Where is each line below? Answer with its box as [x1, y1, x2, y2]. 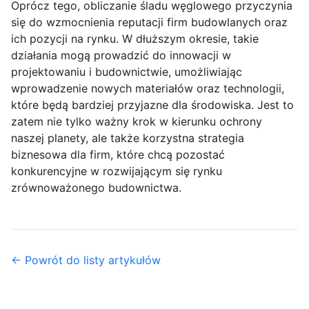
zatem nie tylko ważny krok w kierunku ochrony [11, 114, 262, 129]
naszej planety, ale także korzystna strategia [11, 131, 244, 146]
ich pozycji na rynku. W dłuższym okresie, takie [11, 32, 259, 46]
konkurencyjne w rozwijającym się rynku [11, 164, 222, 179]
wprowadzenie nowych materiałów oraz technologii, [11, 81, 284, 96]
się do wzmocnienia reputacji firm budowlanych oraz [11, 15, 288, 30]
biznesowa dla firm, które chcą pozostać [11, 148, 225, 162]
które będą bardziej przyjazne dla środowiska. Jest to [11, 98, 294, 112]
